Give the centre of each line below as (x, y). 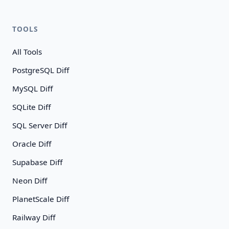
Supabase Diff (37, 162)
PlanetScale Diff (41, 199)
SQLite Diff (31, 107)
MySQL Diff (32, 88)
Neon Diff (30, 180)
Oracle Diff (32, 144)
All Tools (27, 52)
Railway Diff (34, 217)
